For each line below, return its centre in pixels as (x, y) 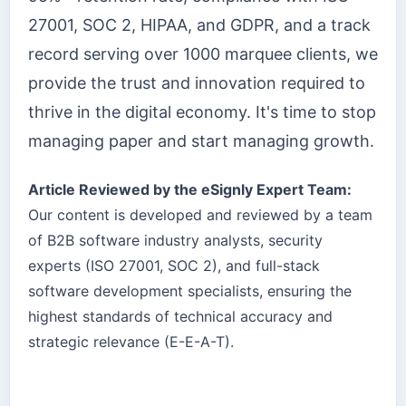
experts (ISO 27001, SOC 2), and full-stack (174, 265)
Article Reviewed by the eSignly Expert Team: (190, 189)
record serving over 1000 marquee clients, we (203, 54)
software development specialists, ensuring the (190, 290)
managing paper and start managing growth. (201, 141)
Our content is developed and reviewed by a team (200, 214)
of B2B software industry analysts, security (175, 240)
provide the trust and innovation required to (197, 83)
